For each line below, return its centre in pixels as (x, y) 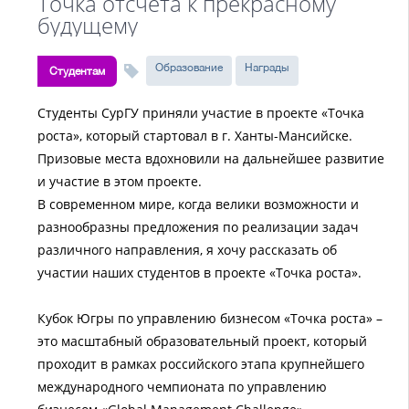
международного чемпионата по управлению (182, 387)
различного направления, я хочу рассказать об (187, 250)
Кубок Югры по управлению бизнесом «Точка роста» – (210, 318)
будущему (88, 25)
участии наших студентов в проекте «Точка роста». (199, 273)
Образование (189, 68)
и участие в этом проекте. (120, 181)
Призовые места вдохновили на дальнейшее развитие (211, 158)
